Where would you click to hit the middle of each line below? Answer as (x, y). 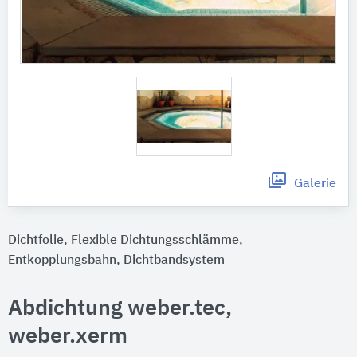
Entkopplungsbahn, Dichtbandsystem (116, 261)
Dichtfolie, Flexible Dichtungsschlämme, (126, 241)
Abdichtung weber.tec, (120, 309)
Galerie (315, 184)
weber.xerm (68, 337)
